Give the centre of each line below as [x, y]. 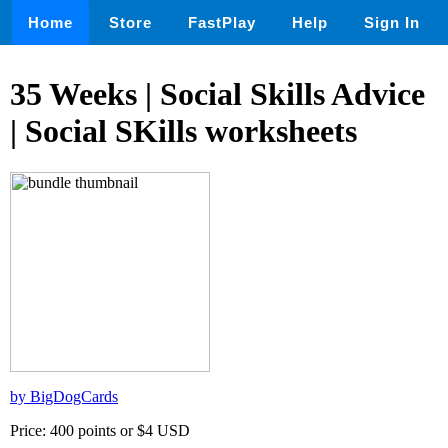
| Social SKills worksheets [183, 131]
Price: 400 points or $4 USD [100, 430]
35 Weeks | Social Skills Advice [217, 94]
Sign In [392, 22]
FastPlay [222, 22]
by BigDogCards [64, 396]
